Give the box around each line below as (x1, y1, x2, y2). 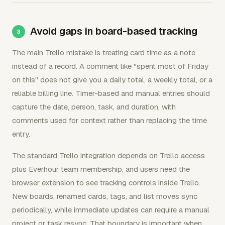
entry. (12, 129, 30, 139)
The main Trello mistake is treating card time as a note (12, 47, 195, 57)
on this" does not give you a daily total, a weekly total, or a (12, 74, 212, 84)
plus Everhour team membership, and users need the (12, 164, 190, 174)
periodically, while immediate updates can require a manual (12, 204, 209, 214)
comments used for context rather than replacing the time (12, 115, 207, 125)
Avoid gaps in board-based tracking (30, 24, 197, 38)
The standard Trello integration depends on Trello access (12, 150, 205, 160)
